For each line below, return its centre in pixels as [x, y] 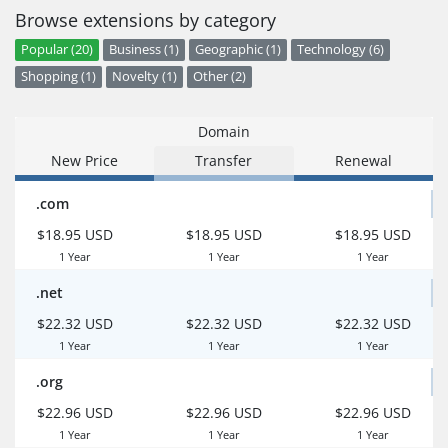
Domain [224, 131]
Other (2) [219, 76]
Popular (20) [57, 49]
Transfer [224, 160]
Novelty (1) [144, 76]
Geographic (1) [238, 49]
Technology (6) [340, 49]
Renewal [363, 160]
